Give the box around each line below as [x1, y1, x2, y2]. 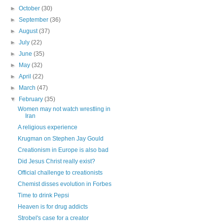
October [19, 5, 42, 12]
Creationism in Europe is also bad [17, 147, 109, 153]
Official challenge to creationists [17, 169, 103, 176]
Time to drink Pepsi [17, 192, 69, 199]
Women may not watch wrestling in [17, 106, 110, 112]
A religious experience [17, 124, 77, 131]
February [19, 96, 45, 103]
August [19, 28, 39, 35]
